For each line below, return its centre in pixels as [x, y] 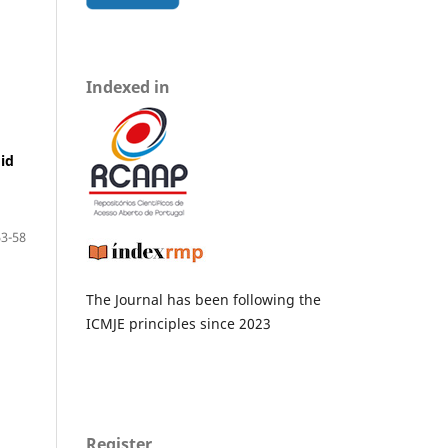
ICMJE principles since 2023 [178, 324]
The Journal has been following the [203, 300]
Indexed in [128, 87]
